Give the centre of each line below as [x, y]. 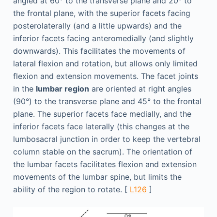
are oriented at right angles [140, 89]
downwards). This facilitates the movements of [99, 51]
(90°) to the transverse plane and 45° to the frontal [107, 101]
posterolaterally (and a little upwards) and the [97, 26]
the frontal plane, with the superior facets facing [101, 13]
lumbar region [62, 89]
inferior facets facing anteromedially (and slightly [103, 39]
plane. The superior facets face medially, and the [102, 114]
